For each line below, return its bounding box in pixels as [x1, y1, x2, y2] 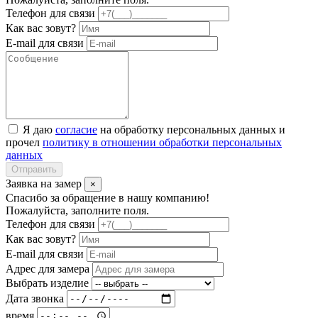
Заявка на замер [6, 177, 84, 190]
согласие [55, 123, 97, 136]
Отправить [11, 163, 57, 175]
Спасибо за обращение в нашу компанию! [6, 191, 209, 204]
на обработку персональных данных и [97, 123, 285, 136]
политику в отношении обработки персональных [43, 136, 282, 148]
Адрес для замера [6, 262, 89, 275]
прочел [6, 136, 43, 148]
